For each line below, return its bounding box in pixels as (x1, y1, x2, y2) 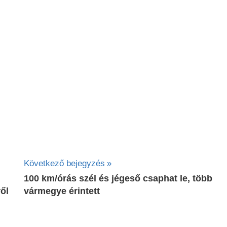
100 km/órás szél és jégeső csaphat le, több (24, 173, 213, 183)
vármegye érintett (24, 185, 100, 196)
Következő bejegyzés (24, 159, 105, 169)
